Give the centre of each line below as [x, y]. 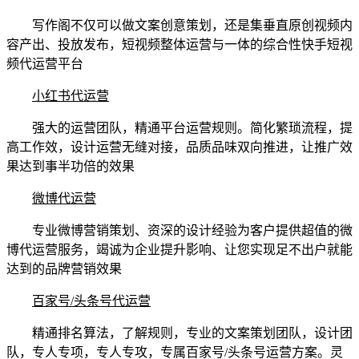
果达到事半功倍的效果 [71, 167]
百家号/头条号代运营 [91, 301]
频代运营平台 [45, 64]
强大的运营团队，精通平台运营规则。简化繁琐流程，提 [179, 128]
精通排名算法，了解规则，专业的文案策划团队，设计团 [179, 333]
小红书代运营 [71, 96]
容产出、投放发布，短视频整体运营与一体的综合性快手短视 [179, 45]
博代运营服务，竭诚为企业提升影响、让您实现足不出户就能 [179, 250]
